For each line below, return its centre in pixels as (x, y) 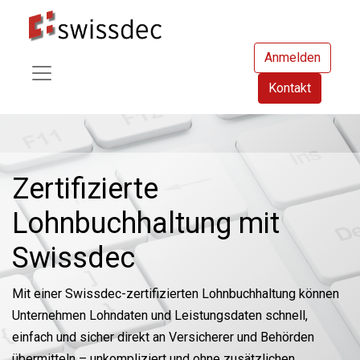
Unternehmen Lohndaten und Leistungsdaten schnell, (160, 315)
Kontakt (289, 88)
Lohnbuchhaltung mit (146, 223)
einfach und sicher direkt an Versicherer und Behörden (163, 337)
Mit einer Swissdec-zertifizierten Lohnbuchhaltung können (176, 294)
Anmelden (292, 57)
